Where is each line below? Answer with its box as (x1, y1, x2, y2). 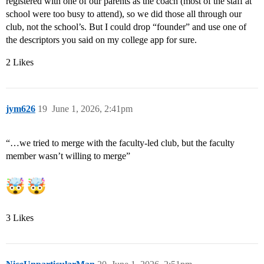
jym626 (6, 104, 35, 114)
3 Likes (6, 213, 34, 223)
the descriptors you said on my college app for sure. (6, 35, 197, 45)
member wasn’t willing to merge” (6, 151, 130, 161)
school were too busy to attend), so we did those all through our (6, 9, 242, 19)
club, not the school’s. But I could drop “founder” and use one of (6, 22, 246, 32)
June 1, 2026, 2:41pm (52, 104, 133, 114)
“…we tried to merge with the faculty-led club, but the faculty (6, 138, 235, 148)
